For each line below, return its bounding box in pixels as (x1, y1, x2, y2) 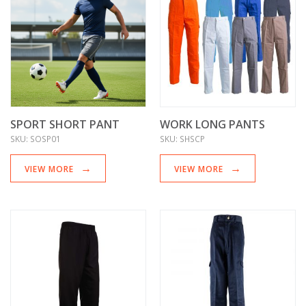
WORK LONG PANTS (160, 117, 265, 133)
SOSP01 (30, 133, 61, 145)
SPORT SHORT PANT (10, 117, 120, 133)
